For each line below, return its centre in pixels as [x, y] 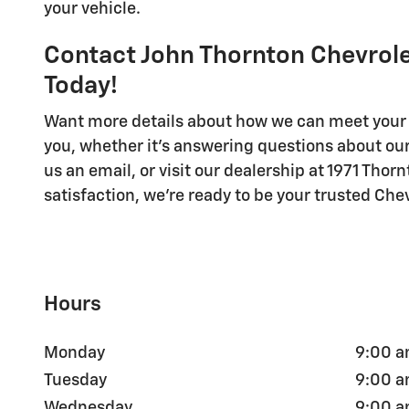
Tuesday [75, 381]
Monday [74, 354]
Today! [81, 86]
